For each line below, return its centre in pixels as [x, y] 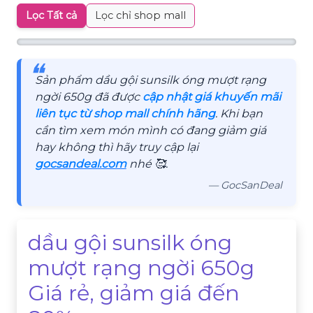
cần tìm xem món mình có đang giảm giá [150, 131]
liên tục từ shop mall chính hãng [125, 114]
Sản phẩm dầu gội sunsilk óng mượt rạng [150, 80]
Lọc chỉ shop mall [141, 15]
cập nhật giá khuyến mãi [211, 97]
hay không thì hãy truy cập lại [116, 147]
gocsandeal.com [80, 164]
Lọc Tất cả [52, 15]
